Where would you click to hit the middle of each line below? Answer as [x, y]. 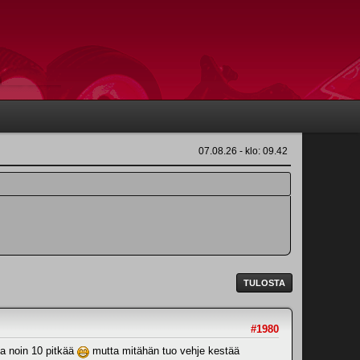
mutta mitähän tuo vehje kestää [164, 350]
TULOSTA [264, 282]
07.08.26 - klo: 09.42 [243, 151]
